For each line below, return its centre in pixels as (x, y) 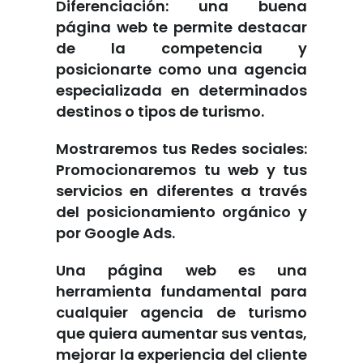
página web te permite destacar (181, 28)
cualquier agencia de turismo (181, 313)
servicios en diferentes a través (181, 191)
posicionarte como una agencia (181, 70)
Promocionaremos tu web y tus (181, 170)
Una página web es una (181, 271)
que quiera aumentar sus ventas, (181, 334)
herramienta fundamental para (181, 292)
